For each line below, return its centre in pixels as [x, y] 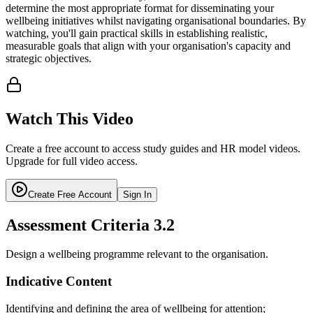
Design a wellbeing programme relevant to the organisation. [137, 254]
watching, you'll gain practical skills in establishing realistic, [137, 33]
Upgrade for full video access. [72, 161]
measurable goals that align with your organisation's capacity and [148, 45]
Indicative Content [59, 282]
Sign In [137, 194]
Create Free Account [70, 194]
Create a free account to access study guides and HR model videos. [153, 148]
